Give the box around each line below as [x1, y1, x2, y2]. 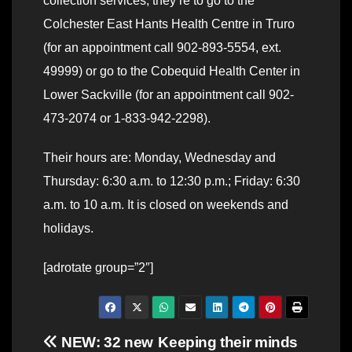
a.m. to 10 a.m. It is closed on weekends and [43, 198, 288, 212]
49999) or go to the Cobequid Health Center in [43, 64, 300, 79]
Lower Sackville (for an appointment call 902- [43, 88, 294, 102]
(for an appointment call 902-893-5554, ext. [43, 41, 281, 55]
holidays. [43, 222, 93, 236]
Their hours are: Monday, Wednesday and [43, 151, 276, 165]
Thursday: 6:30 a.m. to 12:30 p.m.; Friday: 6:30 [43, 174, 300, 189]
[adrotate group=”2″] [43, 261, 153, 275]
